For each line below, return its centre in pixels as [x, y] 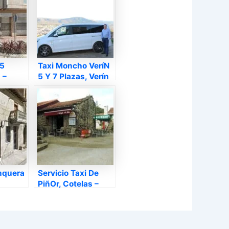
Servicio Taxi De [68, 173]
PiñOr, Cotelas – [68, 184]
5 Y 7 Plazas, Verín [73, 77]
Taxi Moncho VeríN [74, 66]
